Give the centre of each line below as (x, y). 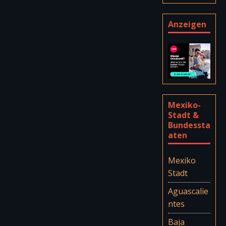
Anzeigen (187, 24)
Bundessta (189, 125)
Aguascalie (188, 191)
